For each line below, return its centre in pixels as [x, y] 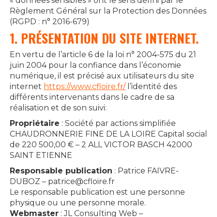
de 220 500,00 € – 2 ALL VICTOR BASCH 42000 [101, 145]
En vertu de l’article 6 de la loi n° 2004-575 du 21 [103, 54]
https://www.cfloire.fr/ [85, 86]
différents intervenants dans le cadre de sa [92, 97]
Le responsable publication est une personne [97, 192]
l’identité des [151, 86]
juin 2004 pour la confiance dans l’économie [95, 65]
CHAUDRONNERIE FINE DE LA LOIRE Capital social [108, 134]
